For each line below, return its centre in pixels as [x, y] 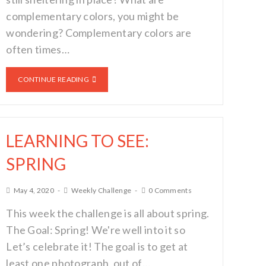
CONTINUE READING [54, 79]
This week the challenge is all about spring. [108, 213]
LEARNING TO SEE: [78, 141]
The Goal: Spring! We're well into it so [96, 230]
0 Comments [170, 190]
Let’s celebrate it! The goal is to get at [97, 246]
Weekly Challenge [101, 190]
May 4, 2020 [34, 190]
